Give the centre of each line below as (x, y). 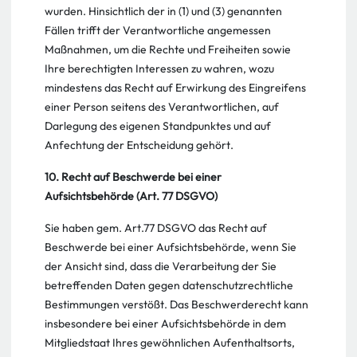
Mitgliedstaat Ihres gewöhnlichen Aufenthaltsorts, (170, 343)
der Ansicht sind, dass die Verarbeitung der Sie (161, 266)
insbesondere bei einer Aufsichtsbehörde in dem (165, 324)
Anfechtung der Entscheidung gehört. (139, 145)
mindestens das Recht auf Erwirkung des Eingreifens (175, 88)
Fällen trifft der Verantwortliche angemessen (158, 30)
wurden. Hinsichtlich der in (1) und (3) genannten (163, 11)
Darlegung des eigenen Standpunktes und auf (158, 126)
